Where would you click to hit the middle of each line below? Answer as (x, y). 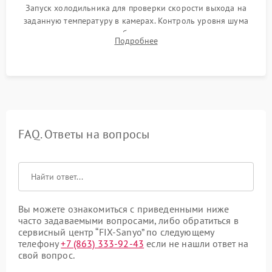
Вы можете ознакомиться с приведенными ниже (124, 209)
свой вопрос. (46, 255)
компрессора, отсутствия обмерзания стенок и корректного (136, 33)
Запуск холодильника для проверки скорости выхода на (136, 8)
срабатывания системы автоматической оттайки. (136, 46)
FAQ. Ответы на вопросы (84, 134)
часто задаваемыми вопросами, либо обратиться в (128, 220)
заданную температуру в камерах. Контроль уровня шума (136, 21)
